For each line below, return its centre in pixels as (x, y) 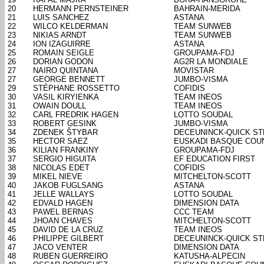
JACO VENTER (60, 247)
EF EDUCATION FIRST (214, 159)
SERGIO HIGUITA (65, 159)
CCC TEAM (194, 212)
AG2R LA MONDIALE (211, 62)
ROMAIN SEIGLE (64, 53)
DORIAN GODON (63, 62)
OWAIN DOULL (60, 106)
